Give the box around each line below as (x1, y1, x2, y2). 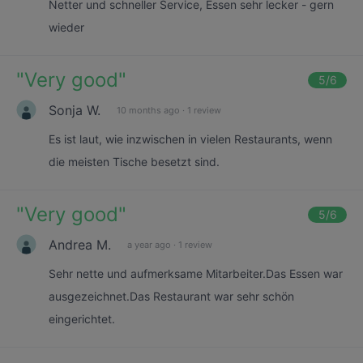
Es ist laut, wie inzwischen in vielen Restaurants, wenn (49, 132, 332, 146)
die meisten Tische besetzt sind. (49, 155, 220, 169)
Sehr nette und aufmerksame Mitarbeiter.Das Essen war (49, 267, 343, 280)
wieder (49, 20, 84, 34)
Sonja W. (49, 101, 100, 118)
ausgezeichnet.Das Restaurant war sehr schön (49, 289, 294, 303)
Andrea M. (49, 236, 111, 253)
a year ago (127, 238, 171, 250)
